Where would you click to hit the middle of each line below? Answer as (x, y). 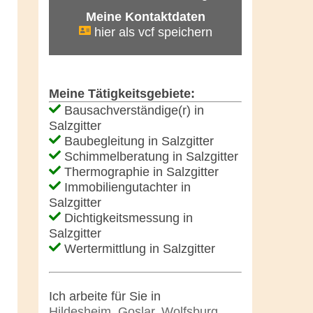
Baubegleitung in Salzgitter (137, 141)
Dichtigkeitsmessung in (127, 218)
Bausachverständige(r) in (132, 111)
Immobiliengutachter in (126, 188)
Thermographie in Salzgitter (140, 172)
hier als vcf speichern (151, 32)
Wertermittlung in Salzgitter (138, 249)
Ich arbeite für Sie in (105, 297)
